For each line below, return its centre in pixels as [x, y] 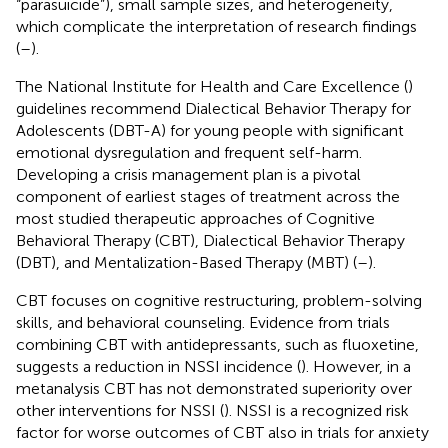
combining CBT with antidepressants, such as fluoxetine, [217, 344]
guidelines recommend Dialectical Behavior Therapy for [213, 108]
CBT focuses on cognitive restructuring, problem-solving [219, 300]
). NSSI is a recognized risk [316, 410]
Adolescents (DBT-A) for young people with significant [210, 130]
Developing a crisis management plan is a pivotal [188, 174]
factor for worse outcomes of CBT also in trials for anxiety [222, 432]
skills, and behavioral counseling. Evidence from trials [203, 322]
